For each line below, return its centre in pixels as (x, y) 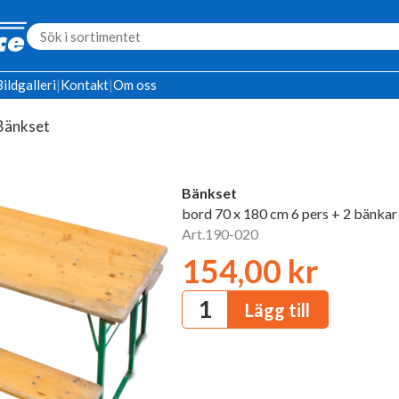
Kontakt (85, 85)
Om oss (135, 85)
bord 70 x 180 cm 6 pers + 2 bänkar (289, 213)
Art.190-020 (220, 234)
